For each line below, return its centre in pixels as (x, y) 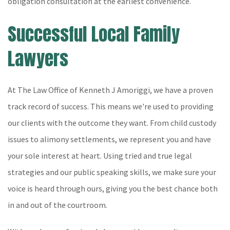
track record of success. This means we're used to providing (111, 106)
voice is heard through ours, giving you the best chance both (113, 188)
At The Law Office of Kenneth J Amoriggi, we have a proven (110, 90)
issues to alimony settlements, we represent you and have (109, 139)
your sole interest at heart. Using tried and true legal (100, 156)
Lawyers (38, 59)
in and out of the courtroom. (57, 205)
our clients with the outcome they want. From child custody (112, 123)
